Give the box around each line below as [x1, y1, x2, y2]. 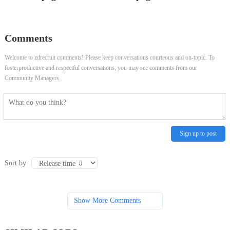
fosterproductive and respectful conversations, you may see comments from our [4, 64, 197, 71]
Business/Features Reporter [4, 12, 83, 20]
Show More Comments [73, 197, 141, 205]
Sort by [4, 159, 26, 167]
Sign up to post [180, 130, 217, 138]
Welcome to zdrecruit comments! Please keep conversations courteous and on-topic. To [4, 53, 215, 61]
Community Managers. [4, 74, 61, 82]
